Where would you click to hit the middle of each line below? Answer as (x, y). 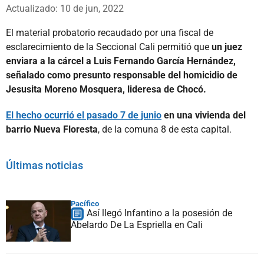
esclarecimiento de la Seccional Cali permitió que (109, 47)
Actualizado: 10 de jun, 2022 (65, 8)
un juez (227, 47)
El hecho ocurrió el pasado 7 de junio (84, 115)
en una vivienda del (204, 115)
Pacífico (85, 203)
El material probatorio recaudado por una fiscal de (110, 32)
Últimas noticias (44, 165)
